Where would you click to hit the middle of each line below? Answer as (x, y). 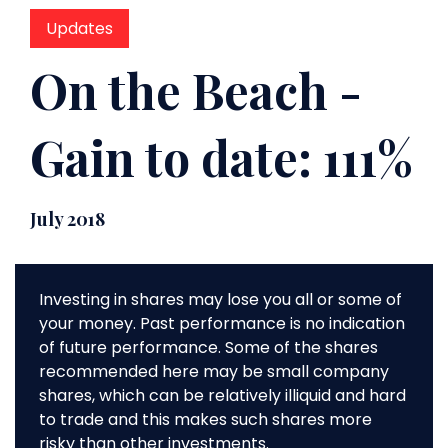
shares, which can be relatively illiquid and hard (222, 396)
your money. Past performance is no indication (222, 324)
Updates (79, 29)
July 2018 (67, 219)
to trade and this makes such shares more (205, 420)
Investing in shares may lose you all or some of (220, 300)
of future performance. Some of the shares (208, 348)
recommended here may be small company (214, 372)
